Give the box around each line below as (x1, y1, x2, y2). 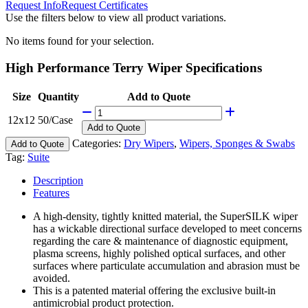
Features (33, 186, 69, 199)
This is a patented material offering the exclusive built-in (33, 284, 276, 296)
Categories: (72, 137, 124, 149)
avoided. (33, 272, 70, 284)
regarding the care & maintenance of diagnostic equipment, (33, 234, 288, 247)
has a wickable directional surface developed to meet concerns (33, 222, 302, 234)
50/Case (38, 113, 73, 126)
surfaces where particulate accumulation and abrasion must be (33, 259, 300, 272)
